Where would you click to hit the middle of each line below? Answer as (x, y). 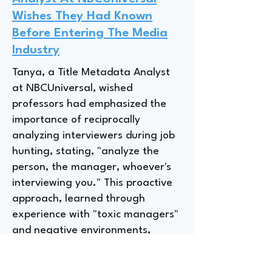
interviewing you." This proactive (92, 183)
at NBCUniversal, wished (72, 88)
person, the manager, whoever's (92, 167)
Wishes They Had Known (82, 16)
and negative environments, (81, 230)
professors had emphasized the (89, 104)
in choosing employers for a (80, 262)
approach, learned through (79, 199)
